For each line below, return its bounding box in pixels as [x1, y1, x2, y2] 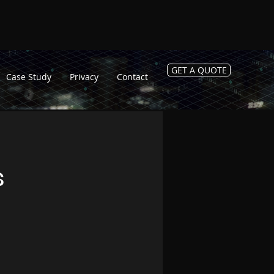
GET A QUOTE [171, 64, 227, 76]
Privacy [70, 71, 98, 83]
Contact [117, 71, 148, 83]
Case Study [6, 71, 51, 83]
